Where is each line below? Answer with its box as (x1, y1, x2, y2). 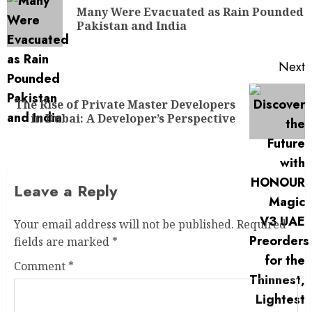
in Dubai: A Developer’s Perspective (31, 111, 235, 126)
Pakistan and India (77, 18, 187, 33)
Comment (14, 258, 68, 274)
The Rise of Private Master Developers (15, 97, 235, 112)
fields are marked (14, 234, 112, 249)
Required (237, 217, 286, 232)
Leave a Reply (14, 180, 117, 202)
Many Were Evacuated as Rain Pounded (77, 4, 304, 19)
